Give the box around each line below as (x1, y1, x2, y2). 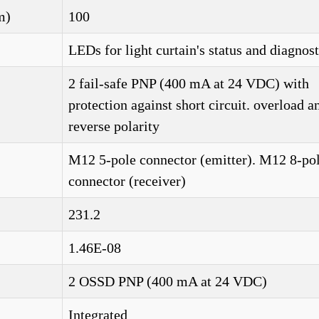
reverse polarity (68, 118, 159, 134)
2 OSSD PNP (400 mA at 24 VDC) (68, 273, 267, 289)
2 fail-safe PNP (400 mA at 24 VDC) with (68, 75, 309, 91)
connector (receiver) (68, 173, 186, 189)
